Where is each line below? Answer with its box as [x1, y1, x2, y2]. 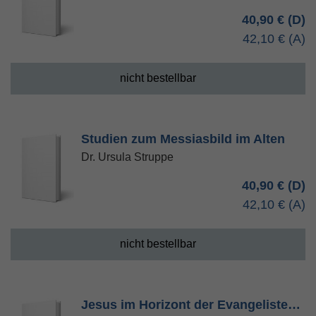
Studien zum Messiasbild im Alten [81, 132, 285, 146]
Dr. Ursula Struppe [81, 151, 174, 163]
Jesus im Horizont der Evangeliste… [81, 298, 300, 312]
